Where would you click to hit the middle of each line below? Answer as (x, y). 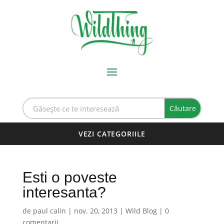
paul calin (49, 211)
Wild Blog (141, 211)
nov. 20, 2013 (95, 211)
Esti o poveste (69, 177)
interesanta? (64, 192)
